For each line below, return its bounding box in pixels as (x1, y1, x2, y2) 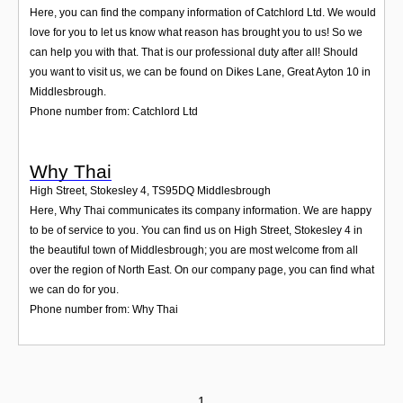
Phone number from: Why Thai (30, 302, 178, 316)
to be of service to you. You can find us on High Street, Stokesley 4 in (30, 223, 363, 237)
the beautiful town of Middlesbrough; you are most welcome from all (30, 243, 358, 256)
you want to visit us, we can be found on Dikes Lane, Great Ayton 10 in (30, 65, 371, 78)
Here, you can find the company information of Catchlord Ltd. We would (30, 5, 376, 19)
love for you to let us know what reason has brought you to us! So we (30, 25, 363, 39)
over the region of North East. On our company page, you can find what (30, 263, 374, 276)
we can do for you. (30, 282, 119, 296)
